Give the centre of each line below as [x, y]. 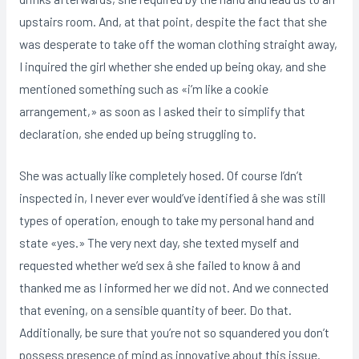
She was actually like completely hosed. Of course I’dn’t [161, 175]
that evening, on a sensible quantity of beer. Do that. [155, 310]
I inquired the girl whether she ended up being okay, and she [172, 66]
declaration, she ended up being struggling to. [137, 133]
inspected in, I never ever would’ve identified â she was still [172, 198]
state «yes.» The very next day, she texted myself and [159, 243]
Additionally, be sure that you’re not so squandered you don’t [174, 333]
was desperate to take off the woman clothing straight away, [178, 43]
